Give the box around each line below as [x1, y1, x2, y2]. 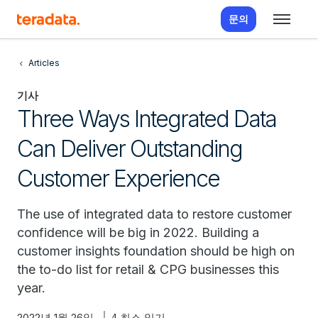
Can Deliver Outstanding [17, 135, 242, 163]
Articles [28, 57, 60, 68]
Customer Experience [17, 165, 219, 192]
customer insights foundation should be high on [17, 243, 295, 258]
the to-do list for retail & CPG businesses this [17, 262, 279, 277]
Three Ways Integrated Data [17, 105, 276, 133]
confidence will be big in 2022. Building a [17, 225, 259, 240]
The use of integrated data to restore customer [17, 207, 292, 221]
